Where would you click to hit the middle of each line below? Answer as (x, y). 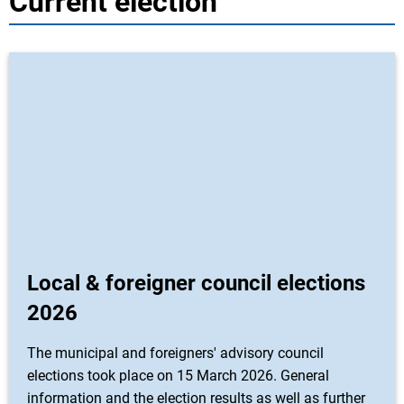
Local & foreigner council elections (196, 283)
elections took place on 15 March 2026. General (178, 376)
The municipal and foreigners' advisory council (175, 353)
